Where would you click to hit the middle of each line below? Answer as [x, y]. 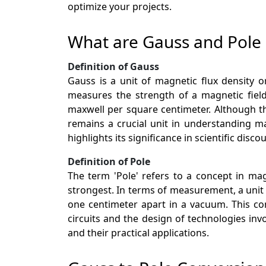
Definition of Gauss [113, 66]
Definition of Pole [109, 161]
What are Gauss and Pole [164, 41]
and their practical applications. [138, 232]
